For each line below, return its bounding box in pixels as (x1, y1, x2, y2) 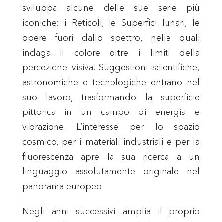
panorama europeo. (22, 180, 104, 192)
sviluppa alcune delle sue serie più (22, 2, 200, 13)
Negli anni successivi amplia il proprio (22, 205, 200, 217)
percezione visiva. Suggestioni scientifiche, (22, 61, 200, 73)
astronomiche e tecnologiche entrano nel (22, 76, 200, 88)
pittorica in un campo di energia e (22, 106, 200, 117)
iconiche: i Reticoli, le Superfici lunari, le (22, 17, 200, 28)
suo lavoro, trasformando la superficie (22, 91, 200, 103)
